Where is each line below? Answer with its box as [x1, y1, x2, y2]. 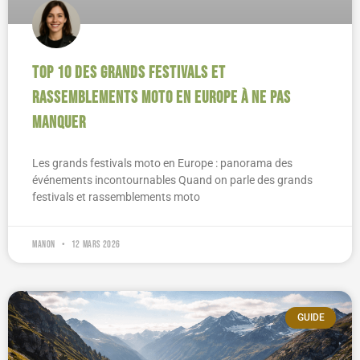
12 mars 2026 [69, 239, 121, 252]
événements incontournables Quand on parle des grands [32, 174, 313, 187]
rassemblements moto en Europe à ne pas [32, 88, 291, 108]
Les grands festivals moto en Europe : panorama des [32, 157, 292, 170]
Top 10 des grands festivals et [32, 63, 226, 84]
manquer [32, 112, 86, 133]
